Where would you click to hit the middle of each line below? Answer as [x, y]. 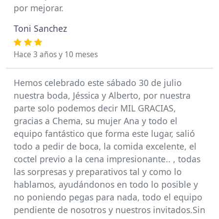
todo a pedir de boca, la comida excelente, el [105, 146]
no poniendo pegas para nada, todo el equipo [108, 197]
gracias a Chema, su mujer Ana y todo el [96, 121]
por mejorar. [39, 8]
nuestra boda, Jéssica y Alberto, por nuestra [102, 95]
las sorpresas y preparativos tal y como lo [98, 172]
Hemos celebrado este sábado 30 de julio [98, 83]
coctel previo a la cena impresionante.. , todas [107, 159]
